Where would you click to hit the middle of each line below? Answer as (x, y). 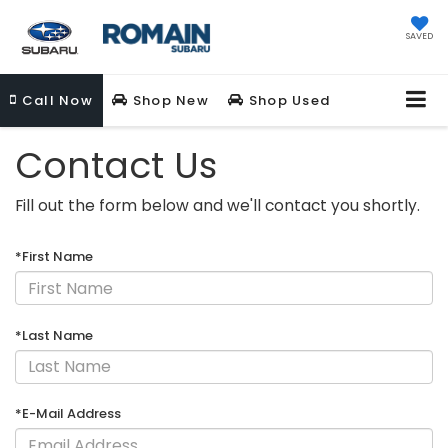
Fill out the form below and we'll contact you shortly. (217, 206)
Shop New (169, 101)
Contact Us (116, 166)
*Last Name (54, 335)
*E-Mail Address (68, 414)
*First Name (54, 257)
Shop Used (287, 101)
